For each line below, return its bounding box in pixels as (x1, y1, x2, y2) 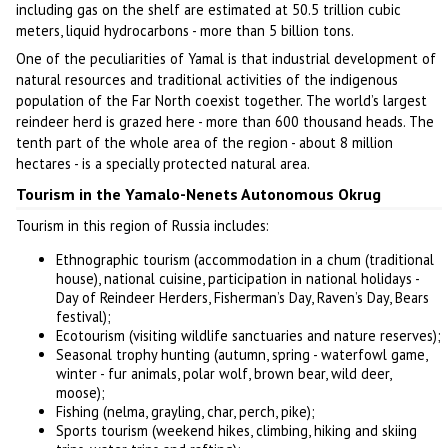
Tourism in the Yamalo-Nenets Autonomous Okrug (16, 183, 382, 204)
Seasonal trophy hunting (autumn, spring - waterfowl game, (56, 345, 428, 365)
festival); (56, 307, 112, 327)
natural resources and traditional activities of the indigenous (16, 69, 399, 89)
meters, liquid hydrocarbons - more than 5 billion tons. (16, 20, 355, 40)
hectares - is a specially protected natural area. (16, 153, 311, 173)
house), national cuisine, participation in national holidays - (56, 269, 420, 289)
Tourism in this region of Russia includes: (16, 215, 270, 235)
